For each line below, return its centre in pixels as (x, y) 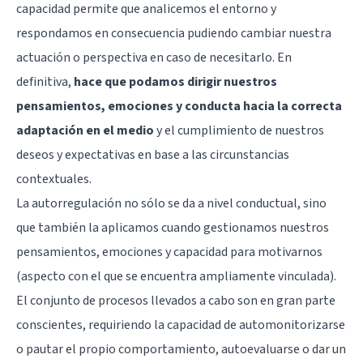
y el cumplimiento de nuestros (239, 130)
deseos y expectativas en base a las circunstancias (153, 154)
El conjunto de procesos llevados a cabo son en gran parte (176, 300)
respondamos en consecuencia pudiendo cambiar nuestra (174, 33)
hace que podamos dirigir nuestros (174, 81)
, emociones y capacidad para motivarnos (209, 252)
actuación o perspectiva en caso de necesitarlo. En (154, 57)
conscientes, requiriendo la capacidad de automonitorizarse (181, 325)
